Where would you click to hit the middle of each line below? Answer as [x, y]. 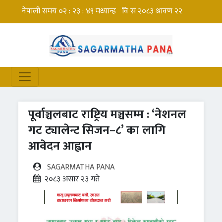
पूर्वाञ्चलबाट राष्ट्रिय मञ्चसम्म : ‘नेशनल [108, 115]
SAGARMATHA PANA [81, 167]
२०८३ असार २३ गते [72, 179]
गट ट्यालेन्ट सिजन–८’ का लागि [97, 131]
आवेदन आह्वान [60, 146]
